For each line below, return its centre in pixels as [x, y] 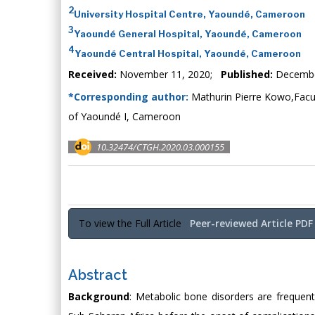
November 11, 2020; [169, 74]
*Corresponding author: [128, 97]
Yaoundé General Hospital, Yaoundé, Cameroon [188, 34]
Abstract [98, 275]
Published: [247, 74]
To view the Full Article [134, 223]
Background [99, 296]
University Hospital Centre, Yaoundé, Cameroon [189, 14]
